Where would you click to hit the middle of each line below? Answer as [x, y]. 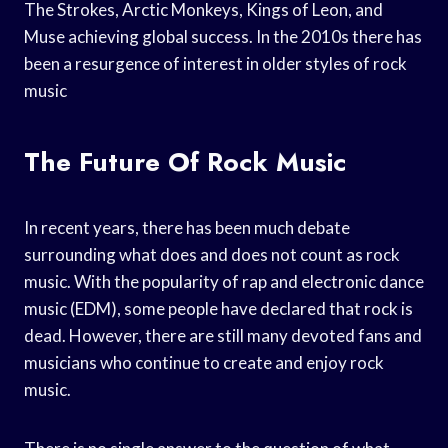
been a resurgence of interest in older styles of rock [215, 63]
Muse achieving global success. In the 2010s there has [223, 36]
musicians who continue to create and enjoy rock [204, 362]
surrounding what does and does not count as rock [212, 254]
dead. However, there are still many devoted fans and [223, 335]
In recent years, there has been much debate [187, 227]
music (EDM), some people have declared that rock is [218, 308]
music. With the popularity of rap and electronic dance [224, 281]
